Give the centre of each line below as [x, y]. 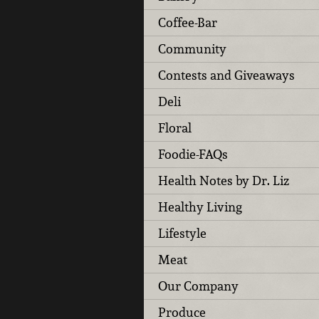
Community [192, 48]
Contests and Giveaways [226, 75]
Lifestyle [182, 233]
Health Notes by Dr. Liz [224, 180]
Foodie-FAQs [193, 154]
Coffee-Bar [188, 22]
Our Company [198, 286]
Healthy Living [200, 206]
